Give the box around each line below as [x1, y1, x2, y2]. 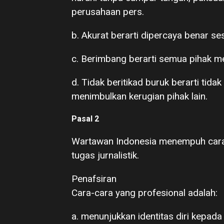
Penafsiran [71, 173, 116, 184]
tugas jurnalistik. [71, 149, 139, 161]
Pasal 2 [71, 114, 99, 123]
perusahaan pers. [71, 6, 144, 17]
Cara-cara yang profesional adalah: [71, 187, 217, 198]
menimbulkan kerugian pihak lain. [71, 90, 207, 102]
